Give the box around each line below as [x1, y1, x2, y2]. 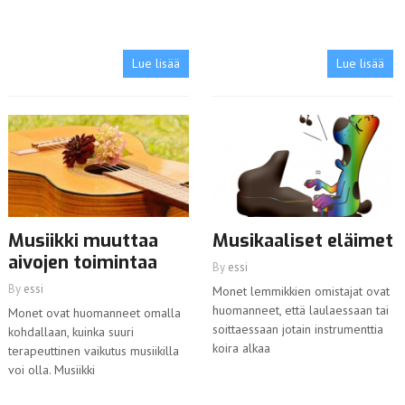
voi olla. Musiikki [7, 362, 95, 379]
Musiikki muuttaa [7, 229, 158, 254]
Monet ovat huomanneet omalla [7, 305, 181, 322]
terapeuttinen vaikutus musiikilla [7, 343, 179, 360]
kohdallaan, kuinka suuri [7, 324, 134, 341]
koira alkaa [212, 340, 270, 357]
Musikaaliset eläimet [212, 229, 393, 254]
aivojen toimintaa [7, 250, 157, 276]
